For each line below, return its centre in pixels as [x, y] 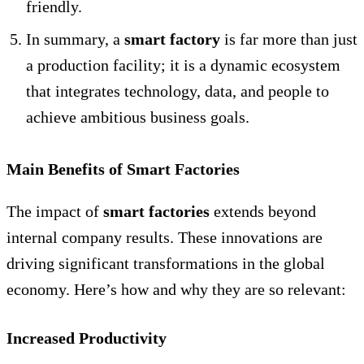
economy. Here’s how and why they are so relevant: [176, 289]
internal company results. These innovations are [165, 237]
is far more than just [289, 39]
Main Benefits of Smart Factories [123, 169]
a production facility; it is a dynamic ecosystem [183, 65]
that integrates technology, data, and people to [178, 91]
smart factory [172, 39]
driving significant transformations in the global [166, 263]
